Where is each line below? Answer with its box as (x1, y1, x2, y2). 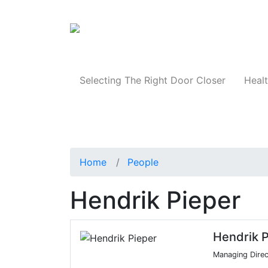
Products (212, 26, 252, 38)
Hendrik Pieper (70, 185, 240, 215)
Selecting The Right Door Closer (79, 74, 226, 87)
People (127, 156, 159, 169)
